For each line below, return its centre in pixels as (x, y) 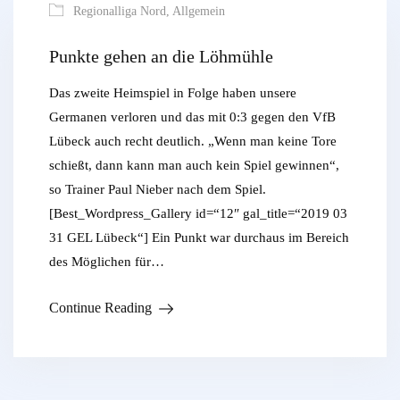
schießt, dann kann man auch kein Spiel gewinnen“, (194, 165)
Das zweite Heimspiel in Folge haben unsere (173, 92)
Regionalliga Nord (120, 11)
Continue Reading (100, 307)
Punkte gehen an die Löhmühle (161, 56)
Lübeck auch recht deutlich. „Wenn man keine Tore (193, 141)
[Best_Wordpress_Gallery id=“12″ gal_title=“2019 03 (198, 213)
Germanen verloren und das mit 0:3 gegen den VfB (192, 117)
